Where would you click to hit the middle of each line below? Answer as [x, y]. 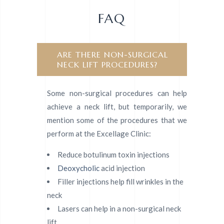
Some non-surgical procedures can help [117, 93]
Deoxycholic [78, 168]
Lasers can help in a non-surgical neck [119, 209]
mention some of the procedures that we [117, 120]
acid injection [122, 168]
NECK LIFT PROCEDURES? [107, 65]
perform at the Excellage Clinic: [99, 134]
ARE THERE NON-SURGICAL [112, 55]
